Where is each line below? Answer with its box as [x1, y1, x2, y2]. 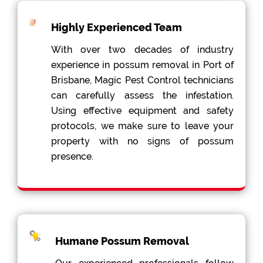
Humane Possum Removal [55, 235, 190, 248]
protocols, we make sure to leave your [51, 120, 234, 132]
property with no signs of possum [51, 136, 234, 147]
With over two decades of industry [51, 44, 234, 56]
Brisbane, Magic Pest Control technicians [51, 75, 234, 86]
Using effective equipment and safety [51, 105, 234, 117]
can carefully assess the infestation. [51, 90, 234, 102]
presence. [51, 151, 94, 163]
